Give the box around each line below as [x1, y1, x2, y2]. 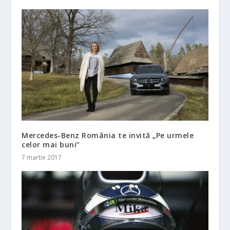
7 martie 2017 [22, 153, 62, 162]
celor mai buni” [22, 140, 80, 150]
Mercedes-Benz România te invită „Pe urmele [22, 130, 194, 141]
